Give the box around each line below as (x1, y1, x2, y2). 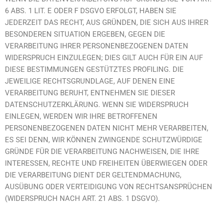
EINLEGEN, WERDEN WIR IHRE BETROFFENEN (5, 112, 157, 121)
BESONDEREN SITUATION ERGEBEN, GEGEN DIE (5, 30, 165, 39)
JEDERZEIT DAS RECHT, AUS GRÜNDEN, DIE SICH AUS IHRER (5, 18, 208, 27)
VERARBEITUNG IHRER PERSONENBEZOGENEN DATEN (5, 42, 188, 50)
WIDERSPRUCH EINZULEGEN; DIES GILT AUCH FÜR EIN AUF (5, 53, 203, 62)
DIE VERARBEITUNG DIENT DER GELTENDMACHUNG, (5, 171, 181, 179)
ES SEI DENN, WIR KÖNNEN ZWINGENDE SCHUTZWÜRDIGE (5, 135, 202, 144)
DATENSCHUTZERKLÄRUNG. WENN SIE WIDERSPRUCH (5, 100, 189, 109)
